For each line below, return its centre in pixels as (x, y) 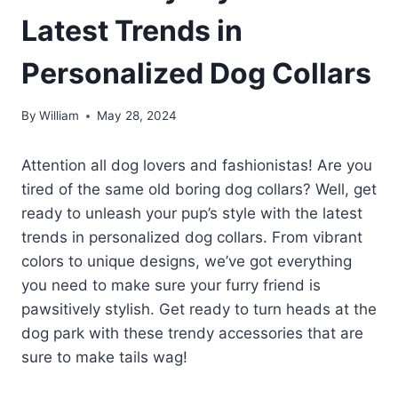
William (60, 116)
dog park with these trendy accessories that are (192, 334)
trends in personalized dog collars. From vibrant (192, 238)
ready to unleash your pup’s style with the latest (192, 214)
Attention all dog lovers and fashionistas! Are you (197, 166)
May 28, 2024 (137, 116)
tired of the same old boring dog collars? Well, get (199, 190)
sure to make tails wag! (104, 358)
